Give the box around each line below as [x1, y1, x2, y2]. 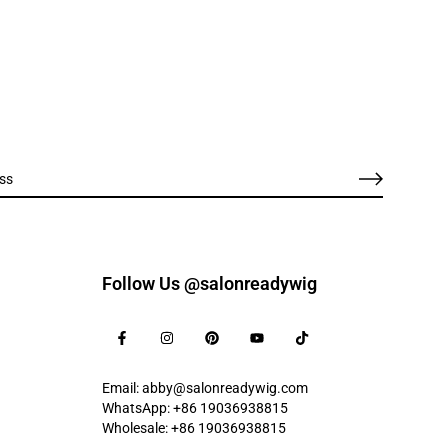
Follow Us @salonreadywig [102, 273, 317, 295]
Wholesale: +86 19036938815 [102, 420, 286, 437]
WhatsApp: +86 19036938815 [102, 400, 288, 417]
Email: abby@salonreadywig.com [102, 380, 308, 397]
